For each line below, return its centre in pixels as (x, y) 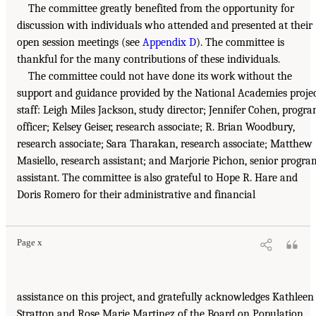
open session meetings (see (80, 43)
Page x (30, 243)
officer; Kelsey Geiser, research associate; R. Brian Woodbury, (156, 127)
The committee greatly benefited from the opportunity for (161, 9)
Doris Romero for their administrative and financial (136, 195)
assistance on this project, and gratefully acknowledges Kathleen (165, 297)
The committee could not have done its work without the (160, 77)
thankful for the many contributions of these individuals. (148, 60)
